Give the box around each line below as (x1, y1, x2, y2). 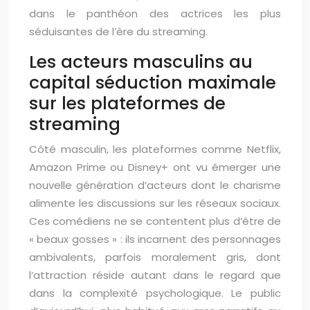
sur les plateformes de (29, 91, 226, 116)
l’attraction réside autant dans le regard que (29, 268, 281, 282)
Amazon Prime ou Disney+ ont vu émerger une (29, 160, 281, 174)
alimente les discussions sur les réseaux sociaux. (29, 196, 281, 210)
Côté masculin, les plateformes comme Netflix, (29, 142, 281, 156)
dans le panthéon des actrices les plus (29, 6, 281, 21)
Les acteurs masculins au (29, 50, 253, 74)
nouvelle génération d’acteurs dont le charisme (29, 178, 281, 192)
